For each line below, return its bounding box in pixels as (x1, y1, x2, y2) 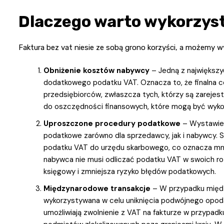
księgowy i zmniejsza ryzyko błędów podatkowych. (43, 166, 216, 176)
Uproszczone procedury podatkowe (43, 118, 180, 128)
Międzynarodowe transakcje (43, 183, 150, 193)
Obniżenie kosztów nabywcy (43, 65, 149, 75)
